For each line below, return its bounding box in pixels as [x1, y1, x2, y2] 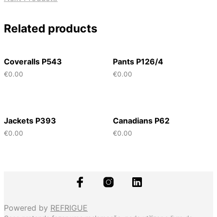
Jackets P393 [4, 116, 56, 126]
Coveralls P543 [4, 56, 62, 66]
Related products [4, 22, 97, 36]
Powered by [4, 202, 50, 213]
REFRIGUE [50, 202, 88, 213]
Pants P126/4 [112, 56, 163, 66]
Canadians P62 [112, 116, 170, 126]
